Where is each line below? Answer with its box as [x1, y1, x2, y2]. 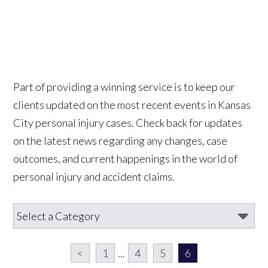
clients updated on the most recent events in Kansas [13, 98, 251, 111]
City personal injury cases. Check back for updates [13, 115, 243, 129]
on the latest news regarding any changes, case [13, 133, 228, 147]
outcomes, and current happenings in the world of [13, 151, 238, 165]
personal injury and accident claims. [13, 169, 175, 183]
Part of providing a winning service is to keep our [13, 80, 236, 93]
